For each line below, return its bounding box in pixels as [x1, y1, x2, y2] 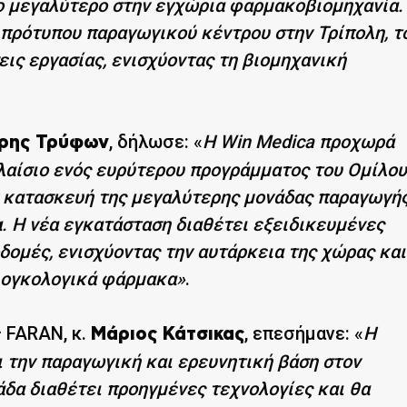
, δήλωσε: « [109, 130, 203, 153]
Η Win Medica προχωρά [203, 130, 394, 153]
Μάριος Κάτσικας [91, 324, 244, 343]
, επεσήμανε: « [244, 322, 363, 344]
